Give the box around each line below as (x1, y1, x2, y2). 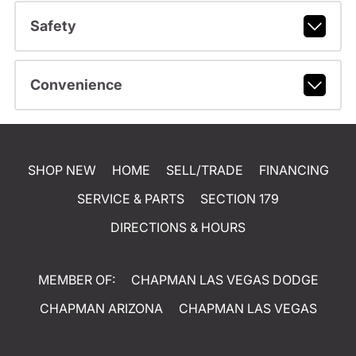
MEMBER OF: (37, 272, 115, 288)
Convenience (29, 76, 122, 93)
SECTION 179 (200, 191, 279, 207)
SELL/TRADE (165, 162, 243, 179)
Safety (29, 17, 76, 34)
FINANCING (258, 162, 329, 179)
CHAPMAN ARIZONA (39, 300, 163, 317)
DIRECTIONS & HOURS (110, 219, 246, 236)
